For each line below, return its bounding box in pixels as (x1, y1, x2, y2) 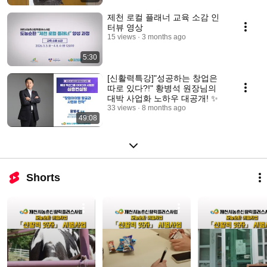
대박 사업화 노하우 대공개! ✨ (107, 94, 218, 103)
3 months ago (142, 33, 186, 41)
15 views (107, 33, 136, 41)
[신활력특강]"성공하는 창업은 (107, 73, 218, 83)
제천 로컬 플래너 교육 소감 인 (107, 13, 219, 22)
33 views (107, 104, 136, 112)
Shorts (26, 172, 60, 184)
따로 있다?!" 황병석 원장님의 (107, 83, 216, 93)
